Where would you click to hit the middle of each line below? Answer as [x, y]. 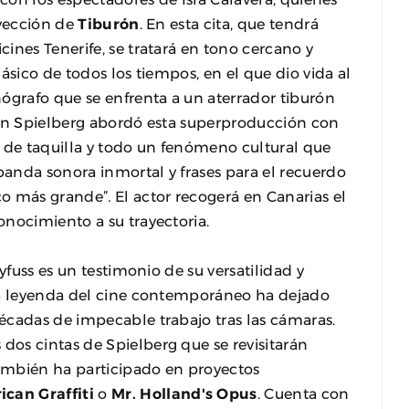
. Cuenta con [303, 393]
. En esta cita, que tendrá [229, 23]
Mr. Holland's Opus [184, 393]
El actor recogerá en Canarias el [229, 196]
